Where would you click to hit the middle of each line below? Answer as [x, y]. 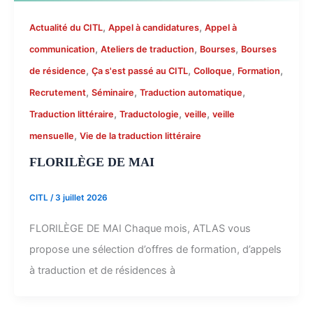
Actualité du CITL [66, 27]
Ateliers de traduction [147, 49]
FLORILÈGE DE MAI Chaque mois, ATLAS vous [140, 229]
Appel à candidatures [153, 27]
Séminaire [112, 92]
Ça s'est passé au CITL [139, 71]
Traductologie [149, 114]
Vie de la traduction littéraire [140, 136]
